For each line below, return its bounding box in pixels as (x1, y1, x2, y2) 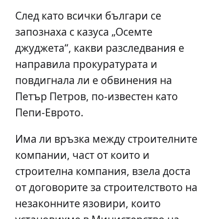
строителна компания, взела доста (15, 164, 191, 178)
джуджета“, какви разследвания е (15, 41, 184, 55)
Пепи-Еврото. (15, 105, 84, 119)
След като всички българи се (15, 8, 161, 22)
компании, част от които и (15, 148, 150, 162)
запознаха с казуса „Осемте (15, 24, 153, 39)
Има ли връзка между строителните (15, 131, 197, 146)
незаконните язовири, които (15, 196, 161, 211)
